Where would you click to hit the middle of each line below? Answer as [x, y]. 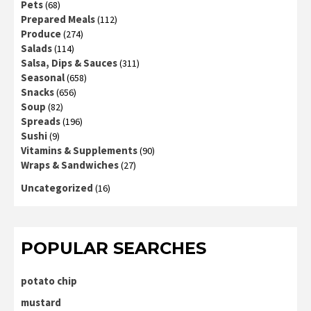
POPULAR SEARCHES [114, 249]
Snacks [37, 92]
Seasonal [43, 78]
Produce [41, 34]
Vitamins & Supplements [79, 151]
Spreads [41, 121]
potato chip [49, 281]
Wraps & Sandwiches [70, 165]
